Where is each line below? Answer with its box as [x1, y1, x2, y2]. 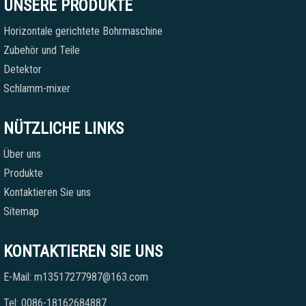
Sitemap [3, 205, 39, 218]
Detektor [3, 63, 42, 76]
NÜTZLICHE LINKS [3, 119, 124, 138]
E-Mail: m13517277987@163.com [3, 270, 148, 283]
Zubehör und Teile [3, 44, 80, 57]
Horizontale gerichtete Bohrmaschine [3, 25, 163, 38]
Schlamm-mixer [3, 82, 70, 95]
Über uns [3, 148, 41, 161]
